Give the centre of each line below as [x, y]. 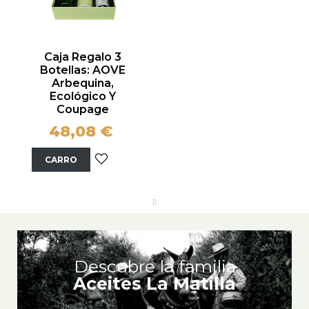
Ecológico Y [82, 97]
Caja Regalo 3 [82, 57]
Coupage [82, 110]
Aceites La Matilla [154, 284]
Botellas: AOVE [82, 70]
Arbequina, [82, 83]
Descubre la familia [154, 267]
